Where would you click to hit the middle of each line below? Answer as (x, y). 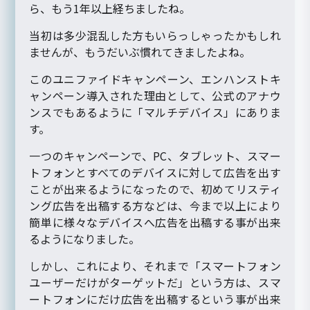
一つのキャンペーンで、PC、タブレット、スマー (155, 155)
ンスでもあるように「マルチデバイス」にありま (155, 112)
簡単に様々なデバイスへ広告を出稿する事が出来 (155, 222)
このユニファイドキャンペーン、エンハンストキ (155, 79)
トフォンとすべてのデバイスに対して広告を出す (155, 172)
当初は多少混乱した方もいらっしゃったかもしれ (155, 35)
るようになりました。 (85, 238)
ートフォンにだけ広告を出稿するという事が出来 (155, 299)
